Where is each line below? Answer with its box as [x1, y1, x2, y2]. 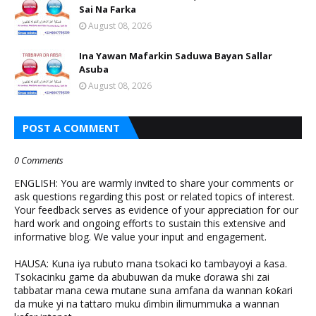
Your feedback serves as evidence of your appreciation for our [14, 203, 298, 217]
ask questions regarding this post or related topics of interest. [14, 190, 295, 203]
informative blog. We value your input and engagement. [14, 230, 267, 243]
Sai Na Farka [79, 3, 136, 16]
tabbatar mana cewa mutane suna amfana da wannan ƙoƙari [14, 284, 293, 297]
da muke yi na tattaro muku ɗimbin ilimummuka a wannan [14, 297, 279, 310]
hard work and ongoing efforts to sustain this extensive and [14, 217, 286, 230]
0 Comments [14, 154, 63, 166]
